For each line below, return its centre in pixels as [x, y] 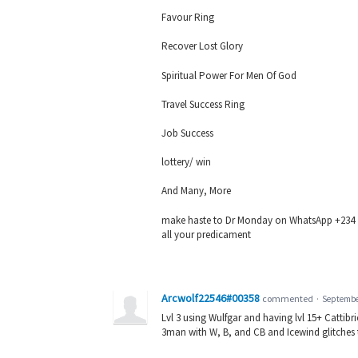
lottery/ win [186, 162]
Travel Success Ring [203, 104]
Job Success [187, 133]
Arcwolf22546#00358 [211, 298]
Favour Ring [188, 18]
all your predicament [206, 234]
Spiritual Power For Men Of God [229, 75]
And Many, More [196, 191]
